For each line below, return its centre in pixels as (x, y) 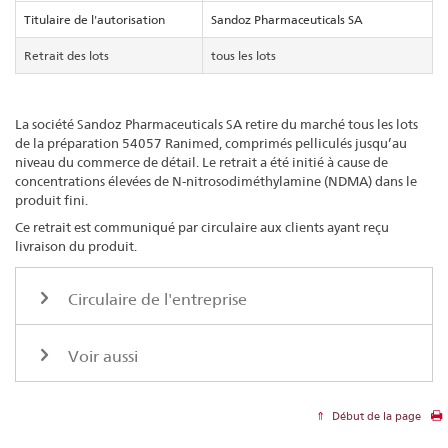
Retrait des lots (66, 55)
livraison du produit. (76, 245)
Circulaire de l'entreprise (155, 300)
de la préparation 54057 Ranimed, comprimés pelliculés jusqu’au (211, 142)
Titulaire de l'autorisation (94, 19)
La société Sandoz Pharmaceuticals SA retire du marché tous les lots (216, 123)
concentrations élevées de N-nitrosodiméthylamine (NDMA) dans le (216, 180)
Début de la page (375, 416)
